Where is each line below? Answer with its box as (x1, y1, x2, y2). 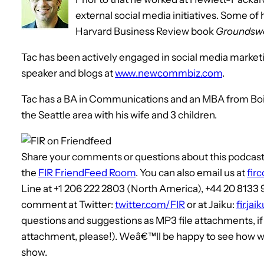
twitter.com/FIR (115, 198, 185, 210)
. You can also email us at (136, 166, 247, 179)
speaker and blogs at (21, 67, 115, 79)
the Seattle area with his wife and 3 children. (21, 108, 217, 121)
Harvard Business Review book (75, 25, 216, 37)
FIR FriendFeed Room (38, 166, 136, 179)
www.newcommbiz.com (115, 67, 222, 79)
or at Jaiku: (185, 198, 236, 210)
